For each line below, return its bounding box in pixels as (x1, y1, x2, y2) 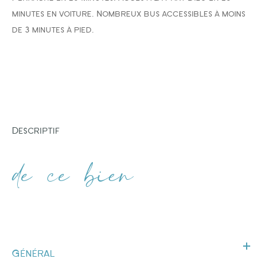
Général (12, 250, 54, 257)
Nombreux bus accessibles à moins (96, 11, 245, 17)
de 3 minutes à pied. (12, 27, 94, 33)
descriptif (18, 127, 60, 134)
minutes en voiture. (12, 11, 96, 17)
